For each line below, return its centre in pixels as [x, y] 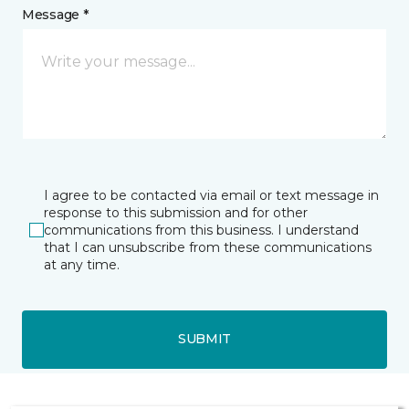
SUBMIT [204, 339]
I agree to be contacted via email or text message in [211, 195]
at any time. [82, 264]
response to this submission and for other [176, 212]
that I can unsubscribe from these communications [208, 247]
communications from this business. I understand [201, 230]
